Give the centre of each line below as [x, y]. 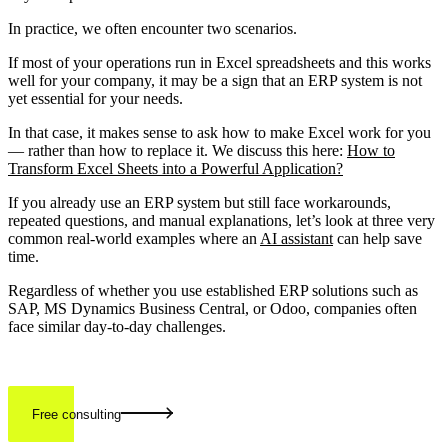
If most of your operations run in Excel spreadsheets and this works [219, 63]
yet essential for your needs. [95, 99]
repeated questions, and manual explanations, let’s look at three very [221, 221]
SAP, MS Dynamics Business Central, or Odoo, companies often [212, 309]
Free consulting [76, 415]
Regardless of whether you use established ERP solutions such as [213, 291]
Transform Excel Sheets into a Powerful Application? [175, 169]
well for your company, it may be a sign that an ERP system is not [215, 81]
